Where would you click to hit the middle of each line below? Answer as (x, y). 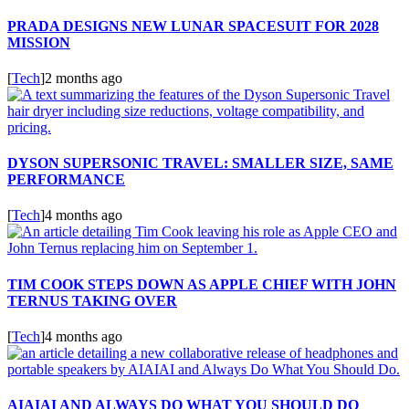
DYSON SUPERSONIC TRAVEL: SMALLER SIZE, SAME (200, 163)
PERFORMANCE (66, 180)
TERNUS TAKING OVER (92, 300)
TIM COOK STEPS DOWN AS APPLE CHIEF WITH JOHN (202, 284)
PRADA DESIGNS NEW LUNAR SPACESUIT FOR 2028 (193, 26)
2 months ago (84, 78)
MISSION (39, 42)
